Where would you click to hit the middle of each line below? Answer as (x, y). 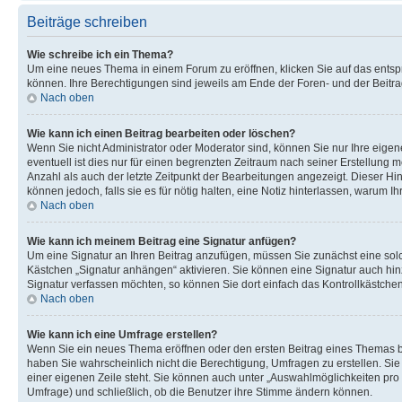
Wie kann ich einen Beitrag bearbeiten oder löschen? (161, 133)
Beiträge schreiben (87, 22)
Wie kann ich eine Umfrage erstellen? (122, 334)
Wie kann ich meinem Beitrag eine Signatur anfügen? (162, 241)
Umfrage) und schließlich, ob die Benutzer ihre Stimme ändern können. (200, 392)
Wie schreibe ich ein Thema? (100, 54)
